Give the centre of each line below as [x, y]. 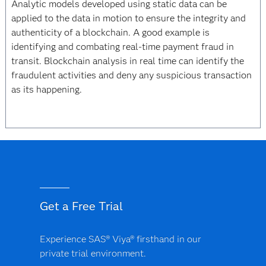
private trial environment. [93, 253]
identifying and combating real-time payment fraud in [122, 47]
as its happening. [46, 89]
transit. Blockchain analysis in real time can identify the [127, 61]
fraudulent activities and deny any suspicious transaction [131, 75]
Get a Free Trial [81, 206]
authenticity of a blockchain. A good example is [110, 32]
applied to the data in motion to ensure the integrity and [128, 18]
